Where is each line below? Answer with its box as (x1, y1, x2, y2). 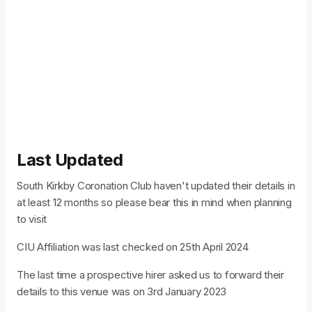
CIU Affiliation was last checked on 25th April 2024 (17, 240, 249, 254)
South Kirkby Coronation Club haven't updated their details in (17, 179, 295, 193)
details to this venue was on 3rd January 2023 (17, 285, 227, 299)
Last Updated (17, 150, 123, 171)
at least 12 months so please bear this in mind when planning (17, 196, 292, 210)
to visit (17, 212, 47, 226)
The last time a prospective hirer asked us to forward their (17, 268, 284, 282)
